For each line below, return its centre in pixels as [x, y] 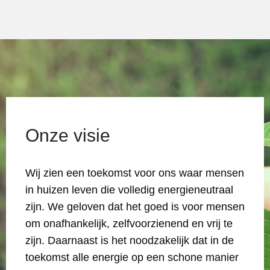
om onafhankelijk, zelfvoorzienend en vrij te [129, 224]
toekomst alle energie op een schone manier [132, 257]
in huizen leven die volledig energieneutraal [129, 190]
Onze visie [68, 135]
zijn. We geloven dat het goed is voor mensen [135, 207]
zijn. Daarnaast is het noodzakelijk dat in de [130, 240]
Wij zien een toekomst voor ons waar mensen [135, 173]
